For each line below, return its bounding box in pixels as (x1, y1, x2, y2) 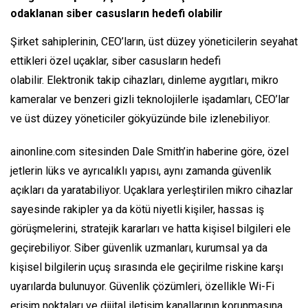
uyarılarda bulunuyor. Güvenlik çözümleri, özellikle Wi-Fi (10, 280, 274, 294)
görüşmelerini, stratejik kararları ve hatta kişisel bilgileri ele (10, 222, 291, 236)
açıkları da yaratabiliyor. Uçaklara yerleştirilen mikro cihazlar (10, 184, 293, 197)
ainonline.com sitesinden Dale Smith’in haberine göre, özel (10, 145, 289, 159)
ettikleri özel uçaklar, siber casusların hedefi (10, 54, 221, 68)
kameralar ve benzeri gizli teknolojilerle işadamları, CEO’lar (10, 93, 289, 107)
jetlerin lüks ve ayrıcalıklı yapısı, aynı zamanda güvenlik (10, 164, 272, 178)
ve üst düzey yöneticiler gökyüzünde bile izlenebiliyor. (10, 112, 270, 126)
